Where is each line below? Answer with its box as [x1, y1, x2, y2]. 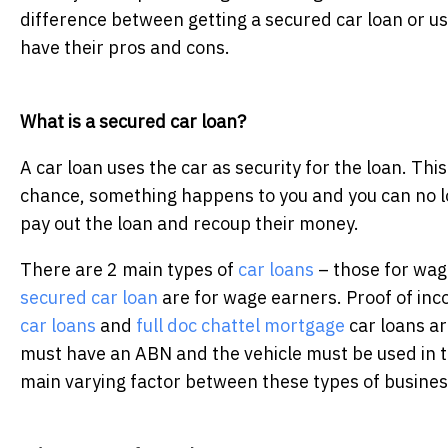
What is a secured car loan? [20, 110, 246, 134]
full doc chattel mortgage [136, 314, 345, 338]
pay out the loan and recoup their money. [20, 212, 359, 236]
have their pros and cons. [20, 36, 230, 60]
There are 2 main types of [20, 258, 238, 282]
